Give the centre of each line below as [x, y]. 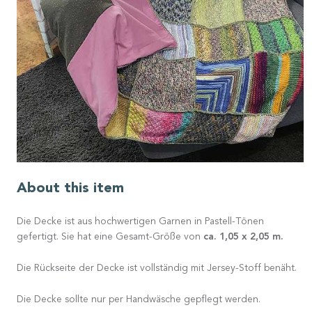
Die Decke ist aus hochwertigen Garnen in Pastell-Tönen [140, 222]
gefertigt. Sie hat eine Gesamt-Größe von [110, 237]
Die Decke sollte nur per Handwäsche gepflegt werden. [139, 300]
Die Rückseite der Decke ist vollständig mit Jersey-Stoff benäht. [157, 268]
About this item [70, 188]
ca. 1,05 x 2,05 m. [243, 236]
